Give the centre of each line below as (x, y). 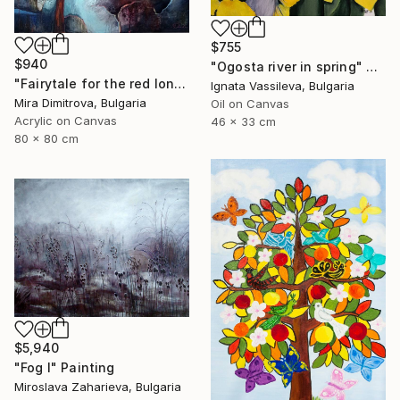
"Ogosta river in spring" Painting (372, 66)
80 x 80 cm (46, 139)
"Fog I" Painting (65, 367)
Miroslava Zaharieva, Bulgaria (98, 386)
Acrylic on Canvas (66, 121)
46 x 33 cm (243, 121)
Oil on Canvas (250, 103)
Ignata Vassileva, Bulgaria (283, 85)
